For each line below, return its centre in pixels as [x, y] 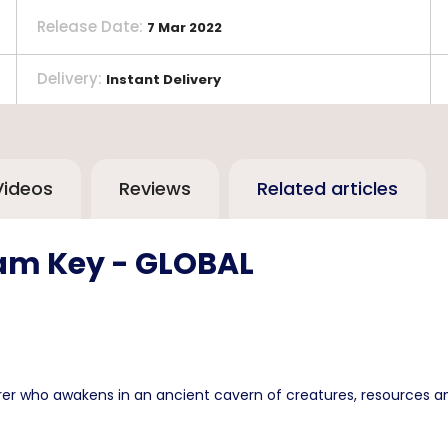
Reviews [155, 189]
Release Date [88, 26]
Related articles [327, 189]
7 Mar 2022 [185, 27]
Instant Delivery [164, 80]
